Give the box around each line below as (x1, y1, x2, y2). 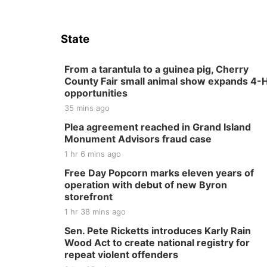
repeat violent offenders (64, 249, 178, 260)
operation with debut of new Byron (64, 179, 227, 191)
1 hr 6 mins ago (64, 149, 121, 159)
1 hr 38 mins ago (64, 207, 126, 216)
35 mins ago (64, 103, 110, 113)
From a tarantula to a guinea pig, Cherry (64, 63, 249, 75)
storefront (64, 191, 113, 203)
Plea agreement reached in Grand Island (64, 121, 251, 133)
